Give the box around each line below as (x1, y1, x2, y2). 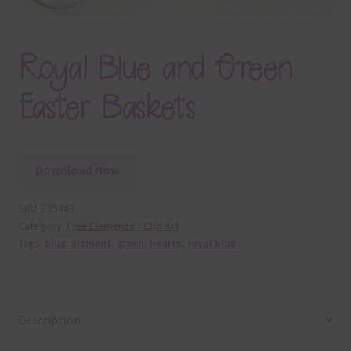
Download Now (35, 162, 121, 179)
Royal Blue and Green (17, 48, 292, 90)
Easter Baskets (17, 87, 195, 129)
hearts (149, 236, 182, 251)
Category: (17, 219, 67, 233)
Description (17, 311, 81, 327)
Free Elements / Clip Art (66, 219, 179, 233)
